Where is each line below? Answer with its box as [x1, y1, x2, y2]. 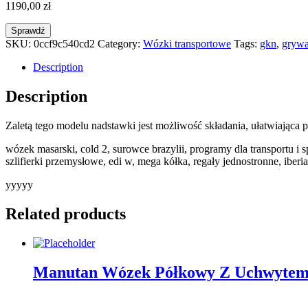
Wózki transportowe [143, 38, 231, 50]
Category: [98, 38, 143, 50]
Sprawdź [11, 25, 45, 36]
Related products [5, 204, 126, 223]
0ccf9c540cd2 [34, 38, 95, 50]
